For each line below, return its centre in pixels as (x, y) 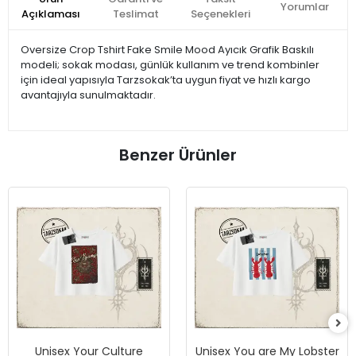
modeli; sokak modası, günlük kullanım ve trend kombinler (170, 65)
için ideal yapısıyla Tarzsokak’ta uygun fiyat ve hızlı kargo (166, 80)
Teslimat (135, 14)
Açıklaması (51, 14)
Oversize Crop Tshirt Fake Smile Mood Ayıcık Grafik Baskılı (167, 50)
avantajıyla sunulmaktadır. (88, 95)
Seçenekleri (220, 14)
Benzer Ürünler (178, 155)
